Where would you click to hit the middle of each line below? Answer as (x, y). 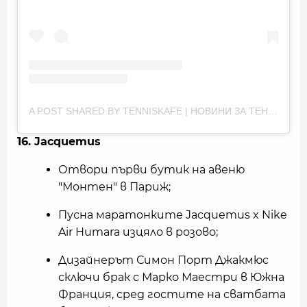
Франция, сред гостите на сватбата (172, 294)
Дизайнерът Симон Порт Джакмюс (163, 260)
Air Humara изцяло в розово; (138, 232)
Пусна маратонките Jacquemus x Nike (173, 214)
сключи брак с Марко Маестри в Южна (171, 277)
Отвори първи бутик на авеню (151, 169)
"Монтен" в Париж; (114, 186)
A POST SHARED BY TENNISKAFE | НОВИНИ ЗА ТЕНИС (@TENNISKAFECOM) (273, 111)
